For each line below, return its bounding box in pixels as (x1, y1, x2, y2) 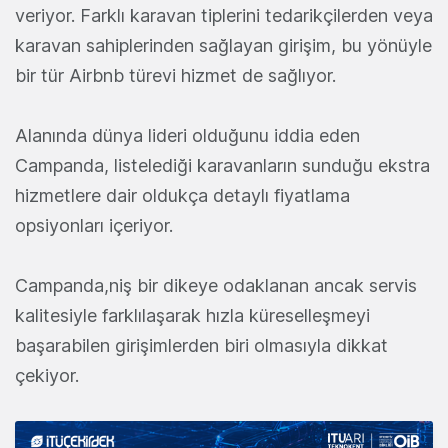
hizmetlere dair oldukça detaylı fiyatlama (15, 185, 350, 207)
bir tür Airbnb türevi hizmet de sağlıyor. (15, 65, 336, 87)
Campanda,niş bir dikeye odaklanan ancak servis (15, 275, 417, 297)
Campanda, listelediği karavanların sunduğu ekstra (15, 155, 430, 177)
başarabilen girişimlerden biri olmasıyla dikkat (15, 335, 388, 357)
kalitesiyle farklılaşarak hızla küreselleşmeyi (15, 305, 370, 327)
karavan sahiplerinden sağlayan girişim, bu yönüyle (15, 35, 432, 57)
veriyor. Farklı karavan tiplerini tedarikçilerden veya (15, 5, 433, 27)
